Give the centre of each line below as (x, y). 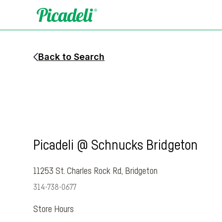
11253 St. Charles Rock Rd (78, 171)
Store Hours (54, 210)
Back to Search (72, 57)
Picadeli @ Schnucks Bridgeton (116, 146)
